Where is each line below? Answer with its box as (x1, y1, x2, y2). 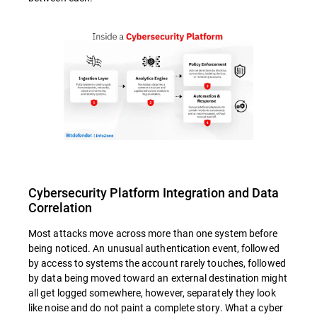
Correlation (28, 199, 92, 217)
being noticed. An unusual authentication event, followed (28, 241, 279, 255)
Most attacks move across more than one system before (28, 226, 278, 241)
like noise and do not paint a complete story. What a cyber (28, 301, 283, 315)
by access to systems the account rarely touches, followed (28, 256, 286, 270)
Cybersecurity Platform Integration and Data (28, 184, 279, 202)
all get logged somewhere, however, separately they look (28, 286, 276, 300)
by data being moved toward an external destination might (28, 271, 287, 285)
